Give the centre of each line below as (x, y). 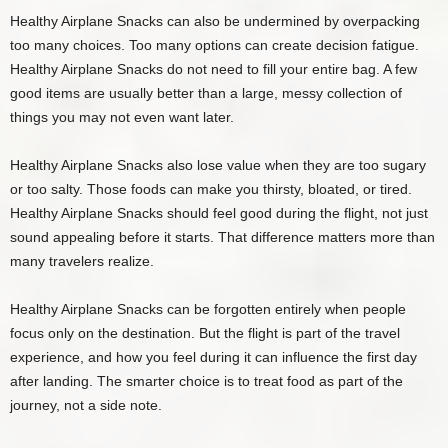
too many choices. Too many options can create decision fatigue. (214, 45)
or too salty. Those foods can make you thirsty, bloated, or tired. (211, 189)
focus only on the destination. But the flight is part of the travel (205, 333)
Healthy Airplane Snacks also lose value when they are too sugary (218, 165)
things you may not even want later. (122, 117)
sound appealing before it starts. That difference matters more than (222, 237)
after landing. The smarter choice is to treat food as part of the (206, 381)
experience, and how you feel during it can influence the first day (213, 357)
